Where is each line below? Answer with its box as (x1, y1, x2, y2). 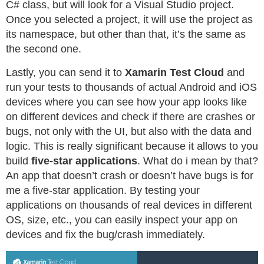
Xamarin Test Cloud (125, 66, 224, 78)
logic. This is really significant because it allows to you (6, 140, 258, 152)
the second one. (6, 42, 81, 55)
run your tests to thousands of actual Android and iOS (6, 81, 257, 93)
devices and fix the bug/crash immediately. (6, 228, 205, 240)
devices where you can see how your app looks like (6, 95, 247, 108)
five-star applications (31, 154, 137, 167)
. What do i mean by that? (137, 154, 258, 167)
